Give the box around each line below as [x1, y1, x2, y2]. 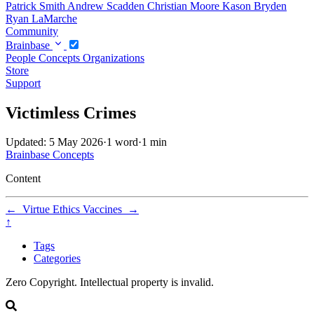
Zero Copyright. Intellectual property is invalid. [6, 276, 214, 289]
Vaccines [83, 203, 128, 216]
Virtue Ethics [17, 203, 83, 216]
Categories [34, 252, 81, 265]
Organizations [83, 51, 144, 64]
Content [6, 172, 41, 185]
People [6, 51, 39, 64]
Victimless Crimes [6, 103, 136, 122]
